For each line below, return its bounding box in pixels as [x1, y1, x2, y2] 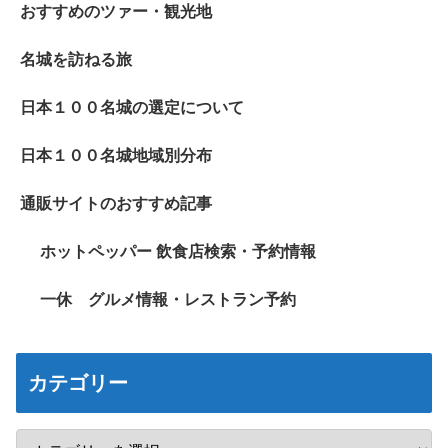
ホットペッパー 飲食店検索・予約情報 [40, 243, 316, 261]
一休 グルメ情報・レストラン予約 [40, 291, 296, 309]
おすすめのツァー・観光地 [20, 3, 212, 21]
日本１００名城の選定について [20, 99, 244, 117]
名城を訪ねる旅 [20, 51, 132, 69]
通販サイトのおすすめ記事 [20, 195, 212, 213]
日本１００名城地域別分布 [20, 147, 212, 165]
